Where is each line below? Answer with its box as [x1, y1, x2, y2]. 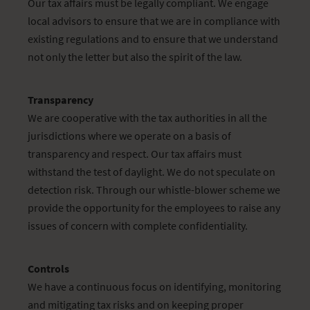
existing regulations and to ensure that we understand [28, 32, 278, 46]
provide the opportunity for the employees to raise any [28, 201, 280, 215]
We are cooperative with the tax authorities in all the [28, 111, 267, 125]
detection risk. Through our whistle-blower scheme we [28, 183, 280, 197]
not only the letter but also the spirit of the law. [28, 50, 242, 64]
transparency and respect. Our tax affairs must [28, 147, 241, 161]
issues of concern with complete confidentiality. [28, 219, 248, 232]
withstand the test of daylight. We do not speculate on [28, 165, 275, 179]
